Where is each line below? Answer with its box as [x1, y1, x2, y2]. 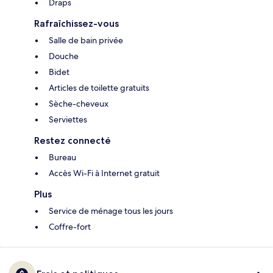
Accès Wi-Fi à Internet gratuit [49, 168, 160, 179]
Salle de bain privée [49, 35, 123, 46]
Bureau [49, 152, 76, 163]
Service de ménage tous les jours [49, 205, 173, 217]
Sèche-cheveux [49, 98, 108, 110]
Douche [49, 51, 79, 62]
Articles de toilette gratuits [49, 82, 149, 94]
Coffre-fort [49, 221, 91, 233]
